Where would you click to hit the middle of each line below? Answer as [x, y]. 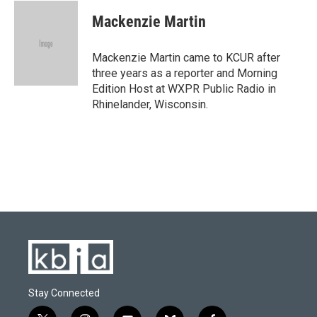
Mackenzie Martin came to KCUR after [186, 58]
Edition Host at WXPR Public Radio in [184, 89]
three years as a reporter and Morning [185, 73]
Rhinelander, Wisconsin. [150, 104]
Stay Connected [64, 293]
